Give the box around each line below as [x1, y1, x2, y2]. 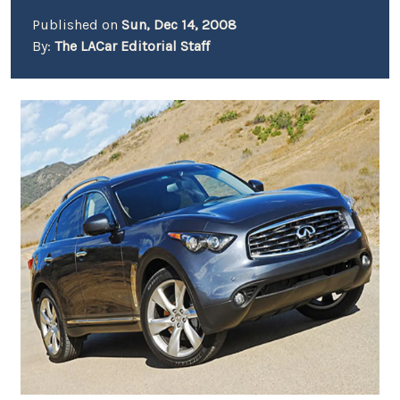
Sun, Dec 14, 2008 [121, 16, 237, 33]
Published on [32, 16, 121, 33]
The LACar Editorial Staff [54, 37, 210, 54]
